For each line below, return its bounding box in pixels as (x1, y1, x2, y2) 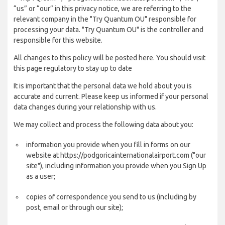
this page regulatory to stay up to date (14, 64, 132, 72)
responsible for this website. (14, 36, 102, 44)
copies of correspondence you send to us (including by (26, 193, 196, 201)
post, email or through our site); (26, 203, 123, 211)
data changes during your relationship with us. (14, 103, 157, 111)
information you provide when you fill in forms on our (26, 141, 190, 149)
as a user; (26, 172, 55, 180)
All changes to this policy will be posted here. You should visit (14, 54, 205, 62)
